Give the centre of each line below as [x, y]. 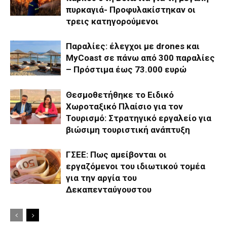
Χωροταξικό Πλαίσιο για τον [124, 106]
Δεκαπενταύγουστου [109, 190]
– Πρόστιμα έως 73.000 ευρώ [126, 69]
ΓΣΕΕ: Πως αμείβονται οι [116, 155]
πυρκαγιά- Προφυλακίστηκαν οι [131, 10]
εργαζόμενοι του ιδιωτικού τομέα [136, 166]
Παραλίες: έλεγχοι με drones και [133, 46]
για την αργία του [101, 178]
